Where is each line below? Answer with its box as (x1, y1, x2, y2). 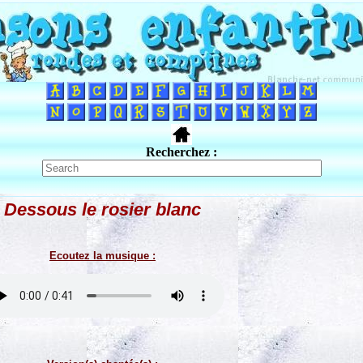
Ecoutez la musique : (49, 250, 156, 262)
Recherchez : (146, 145, 217, 159)
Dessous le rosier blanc (4, 199, 201, 220)
